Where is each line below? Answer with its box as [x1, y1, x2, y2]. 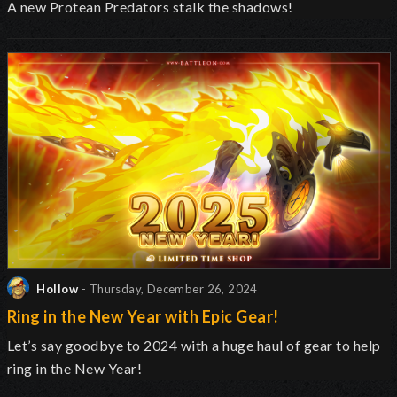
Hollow [34, 282, 79, 297]
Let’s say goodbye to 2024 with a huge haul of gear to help [7, 337, 381, 354]
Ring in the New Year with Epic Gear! [7, 307, 279, 327]
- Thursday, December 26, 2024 [82, 282, 258, 297]
